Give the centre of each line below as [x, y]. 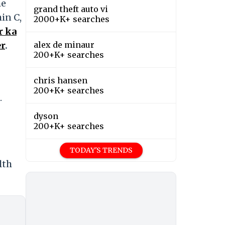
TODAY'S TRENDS [101, 150]
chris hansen [61, 81]
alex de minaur [64, 45]
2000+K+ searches [72, 19]
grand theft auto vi [71, 9]
